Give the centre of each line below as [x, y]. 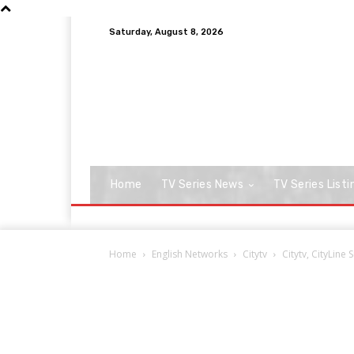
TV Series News [202, 185]
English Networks [190, 254]
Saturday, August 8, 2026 [166, 32]
